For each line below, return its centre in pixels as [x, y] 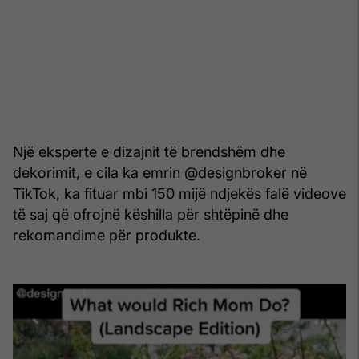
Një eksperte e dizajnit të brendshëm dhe [149, 151]
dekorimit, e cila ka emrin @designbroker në [160, 172]
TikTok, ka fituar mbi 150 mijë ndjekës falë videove [179, 193]
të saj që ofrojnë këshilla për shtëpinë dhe [151, 214]
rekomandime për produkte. [107, 235]
